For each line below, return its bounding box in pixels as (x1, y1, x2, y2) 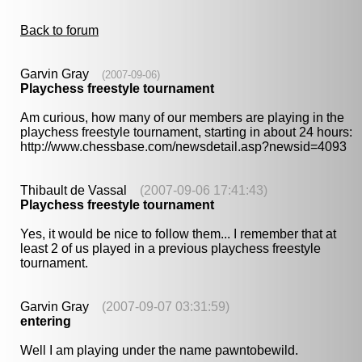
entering (20, 314, 71, 328)
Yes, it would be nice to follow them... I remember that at (20, 227, 336, 241)
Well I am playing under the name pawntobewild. (20, 343, 298, 357)
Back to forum (20, 23, 99, 37)
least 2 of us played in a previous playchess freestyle (20, 242, 321, 255)
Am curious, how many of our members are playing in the (20, 111, 344, 124)
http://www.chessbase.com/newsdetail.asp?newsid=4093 (20, 140, 347, 154)
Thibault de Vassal (20, 183, 140, 197)
